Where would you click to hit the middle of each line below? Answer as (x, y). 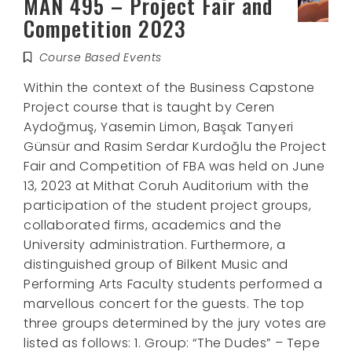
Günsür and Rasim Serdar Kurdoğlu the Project (175, 146)
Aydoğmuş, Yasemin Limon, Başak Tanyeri (159, 126)
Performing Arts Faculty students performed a (173, 284)
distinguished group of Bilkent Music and (156, 264)
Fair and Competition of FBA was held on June (174, 166)
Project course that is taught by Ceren (149, 107)
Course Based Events (101, 57)
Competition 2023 (105, 28)
